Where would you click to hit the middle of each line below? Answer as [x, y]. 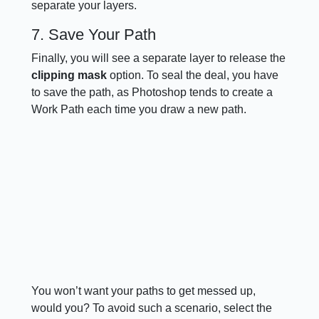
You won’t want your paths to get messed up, [144, 291]
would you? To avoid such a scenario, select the [152, 308]
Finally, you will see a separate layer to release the [159, 58]
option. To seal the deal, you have [193, 75]
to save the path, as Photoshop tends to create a [152, 92]
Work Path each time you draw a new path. [139, 109]
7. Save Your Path [94, 34]
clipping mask [69, 75]
